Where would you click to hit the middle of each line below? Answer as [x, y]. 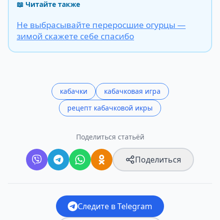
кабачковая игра [132, 91]
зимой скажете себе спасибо [75, 36]
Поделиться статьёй [110, 137]
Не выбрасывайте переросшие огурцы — [101, 25]
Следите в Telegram [115, 206]
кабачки [73, 91]
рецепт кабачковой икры [110, 108]
